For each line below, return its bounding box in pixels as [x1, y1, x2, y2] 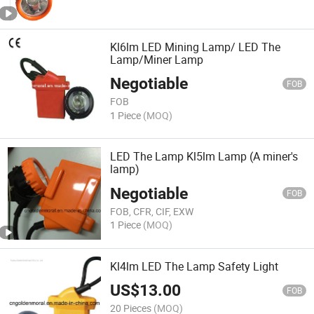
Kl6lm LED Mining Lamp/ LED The [110, 39, 281, 55]
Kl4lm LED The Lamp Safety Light [110, 258, 279, 274]
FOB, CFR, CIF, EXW [110, 204, 194, 218]
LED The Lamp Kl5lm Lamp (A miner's [110, 149, 299, 165]
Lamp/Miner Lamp [110, 52, 204, 68]
